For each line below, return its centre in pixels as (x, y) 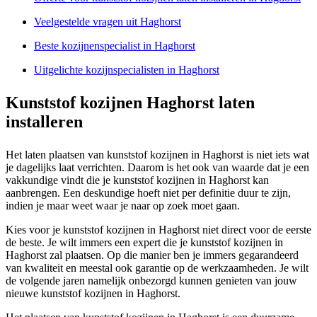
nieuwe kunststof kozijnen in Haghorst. (93, 294)
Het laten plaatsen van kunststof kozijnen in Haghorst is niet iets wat (157, 155)
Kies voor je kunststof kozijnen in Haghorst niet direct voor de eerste (158, 230)
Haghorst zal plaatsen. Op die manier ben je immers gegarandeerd (152, 255)
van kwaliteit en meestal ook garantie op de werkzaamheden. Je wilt (157, 268)
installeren (44, 122)
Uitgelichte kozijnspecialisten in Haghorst (127, 70)
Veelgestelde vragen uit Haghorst (108, 22)
